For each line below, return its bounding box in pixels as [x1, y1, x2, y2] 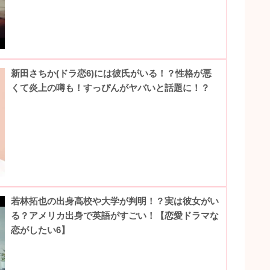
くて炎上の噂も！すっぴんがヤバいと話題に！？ [11, 82, 210, 93]
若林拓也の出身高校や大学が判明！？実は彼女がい [11, 195, 219, 206]
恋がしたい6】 [11, 224, 71, 235]
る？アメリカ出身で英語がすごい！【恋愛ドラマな [11, 210, 219, 221]
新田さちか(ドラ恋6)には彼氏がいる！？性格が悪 [11, 67, 212, 78]
